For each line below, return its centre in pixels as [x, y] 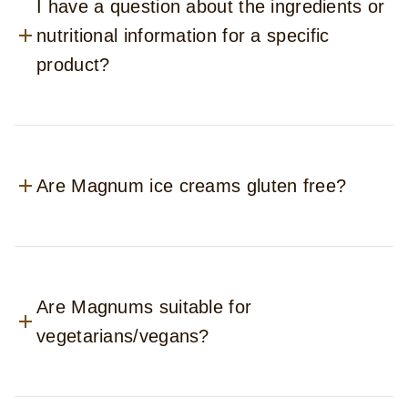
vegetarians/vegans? [123, 336]
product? [73, 65]
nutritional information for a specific [183, 36]
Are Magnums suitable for [144, 306]
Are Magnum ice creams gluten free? [192, 186]
